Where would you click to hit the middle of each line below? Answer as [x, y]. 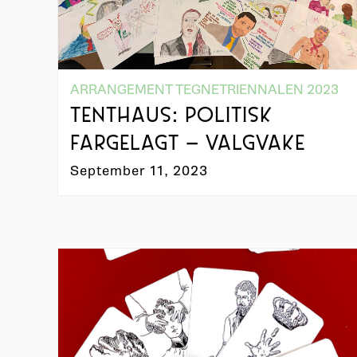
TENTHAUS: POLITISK [172, 116]
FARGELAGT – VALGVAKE [188, 144]
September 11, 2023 [139, 171]
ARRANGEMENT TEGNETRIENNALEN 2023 [205, 89]
